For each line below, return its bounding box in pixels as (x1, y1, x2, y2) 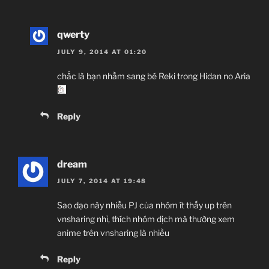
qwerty (57, 29, 89, 41)
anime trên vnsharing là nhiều (57, 228, 169, 238)
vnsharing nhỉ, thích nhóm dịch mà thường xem (57, 214, 235, 225)
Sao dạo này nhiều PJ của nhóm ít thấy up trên (57, 200, 232, 211)
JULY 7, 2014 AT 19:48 (57, 177, 147, 185)
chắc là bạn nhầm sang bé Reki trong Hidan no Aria (57, 70, 250, 81)
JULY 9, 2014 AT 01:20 (57, 47, 148, 55)
